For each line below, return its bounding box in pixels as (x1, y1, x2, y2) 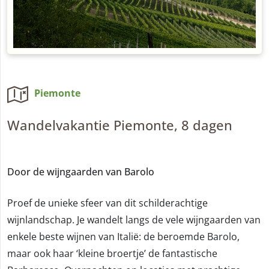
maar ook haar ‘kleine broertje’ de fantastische (7, 246, 217, 260)
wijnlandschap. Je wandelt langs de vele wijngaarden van (7, 213, 261, 226)
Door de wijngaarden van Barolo (7, 165, 154, 178)
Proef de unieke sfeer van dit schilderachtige (7, 196, 208, 210)
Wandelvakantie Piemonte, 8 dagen (7, 115, 232, 134)
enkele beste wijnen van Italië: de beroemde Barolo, (7, 229, 240, 243)
